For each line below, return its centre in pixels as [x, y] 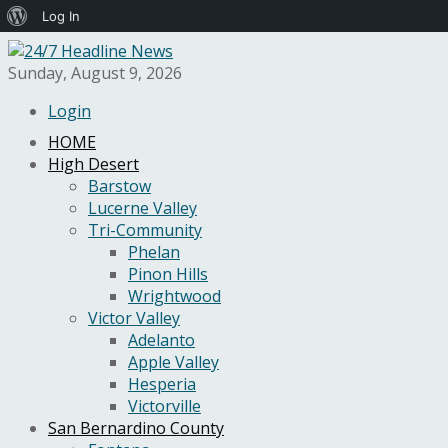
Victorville [164, 406]
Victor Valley [134, 318]
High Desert [93, 164]
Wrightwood [174, 296]
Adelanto [161, 340]
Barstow [119, 186]
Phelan [154, 252]
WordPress [60, 47]
